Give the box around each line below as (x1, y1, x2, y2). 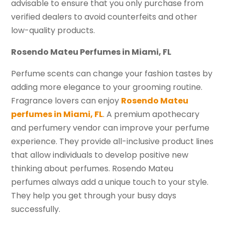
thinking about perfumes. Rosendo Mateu (11, 163, 174, 175)
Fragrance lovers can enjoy (11, 95, 122, 107)
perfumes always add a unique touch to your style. (11, 176, 209, 188)
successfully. (11, 203, 61, 215)
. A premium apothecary (103, 108, 200, 121)
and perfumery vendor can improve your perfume (11, 122, 210, 134)
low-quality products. (11, 25, 95, 37)
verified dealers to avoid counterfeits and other (11, 11, 198, 23)
